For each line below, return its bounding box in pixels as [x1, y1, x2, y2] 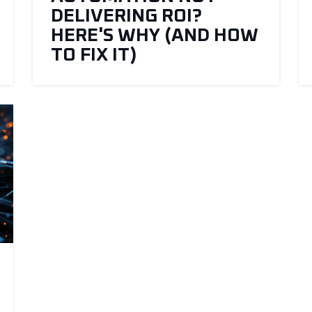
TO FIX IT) [50, 46, 136, 65]
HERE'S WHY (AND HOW [50, 26, 258, 46]
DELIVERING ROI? [50, 7, 202, 26]
